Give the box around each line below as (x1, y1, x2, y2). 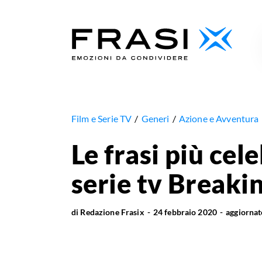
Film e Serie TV (71, 113, 132, 125)
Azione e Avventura (178, 113, 259, 125)
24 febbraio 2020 (153, 207, 218, 218)
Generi (141, 113, 170, 125)
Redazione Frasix (80, 207, 144, 218)
